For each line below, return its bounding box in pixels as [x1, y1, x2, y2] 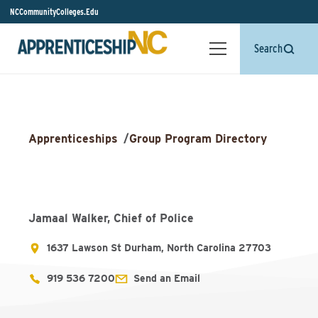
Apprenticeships [28, 132, 118, 146]
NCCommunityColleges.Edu [10, 6, 99, 17]
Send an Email [133, 273, 200, 284]
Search [254, 42, 283, 55]
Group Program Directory [129, 132, 267, 146]
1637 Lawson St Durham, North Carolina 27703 [47, 242, 271, 253]
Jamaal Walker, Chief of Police [28, 212, 194, 225]
